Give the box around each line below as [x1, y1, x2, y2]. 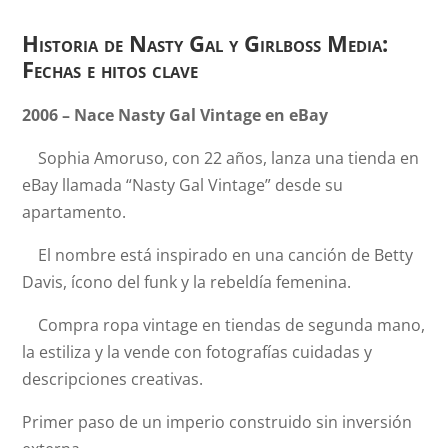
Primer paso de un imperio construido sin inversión [22, 411, 413, 433]
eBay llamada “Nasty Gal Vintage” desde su [22, 174, 344, 196]
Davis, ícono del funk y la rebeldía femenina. [22, 271, 352, 293]
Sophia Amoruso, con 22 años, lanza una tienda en [22, 147, 420, 169]
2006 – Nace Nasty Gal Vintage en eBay [22, 104, 329, 126]
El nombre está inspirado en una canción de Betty [22, 244, 414, 266]
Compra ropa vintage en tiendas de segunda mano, [22, 314, 426, 336]
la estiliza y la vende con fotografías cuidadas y [22, 341, 373, 363]
